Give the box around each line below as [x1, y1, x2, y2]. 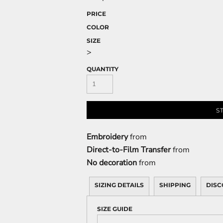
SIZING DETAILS [95, 181, 144, 189]
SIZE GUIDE [97, 205, 132, 213]
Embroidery [87, 131, 128, 143]
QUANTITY [87, 65, 118, 73]
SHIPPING [159, 181, 191, 189]
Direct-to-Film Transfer [87, 144, 171, 156]
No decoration [87, 157, 137, 169]
